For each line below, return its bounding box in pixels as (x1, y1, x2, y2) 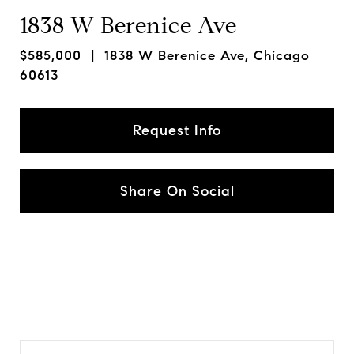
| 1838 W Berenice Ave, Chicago (81, 47, 310, 64)
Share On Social (119, 183, 235, 200)
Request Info (133, 122, 221, 139)
